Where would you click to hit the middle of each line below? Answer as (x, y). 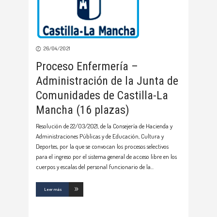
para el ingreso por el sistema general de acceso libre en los (106, 157)
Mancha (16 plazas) (83, 110)
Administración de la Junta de (107, 81)
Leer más (53, 189)
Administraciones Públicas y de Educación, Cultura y (100, 136)
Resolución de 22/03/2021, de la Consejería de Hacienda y (104, 126)
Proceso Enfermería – (87, 67)
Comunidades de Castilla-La (102, 96)
